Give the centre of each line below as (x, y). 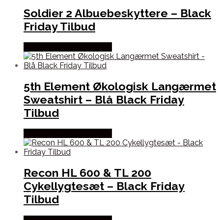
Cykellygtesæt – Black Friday (104, 186)
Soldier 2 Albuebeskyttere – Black (117, 13)
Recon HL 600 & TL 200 (87, 173)
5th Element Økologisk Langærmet (120, 86)
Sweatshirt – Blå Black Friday (104, 100)
